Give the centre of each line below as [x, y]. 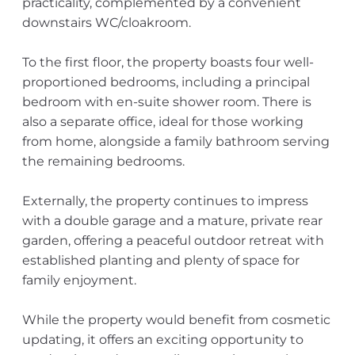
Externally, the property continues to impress [165, 201]
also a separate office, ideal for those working [162, 122]
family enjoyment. [79, 280]
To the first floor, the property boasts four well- [168, 62]
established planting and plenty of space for [160, 260]
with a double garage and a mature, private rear [172, 221]
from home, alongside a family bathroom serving [176, 141]
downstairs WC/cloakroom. [106, 23]
